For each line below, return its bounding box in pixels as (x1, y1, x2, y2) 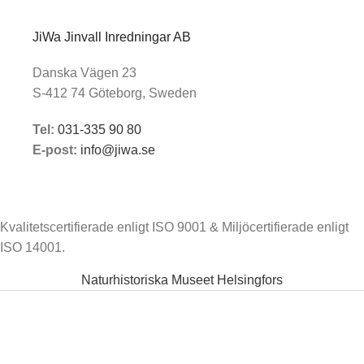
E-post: (32, 142, 77, 157)
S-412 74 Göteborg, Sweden (32, 85, 197, 100)
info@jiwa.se (80, 142, 155, 157)
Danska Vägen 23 (32, 65, 136, 80)
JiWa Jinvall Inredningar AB (32, 29, 191, 44)
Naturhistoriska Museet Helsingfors (81, 272, 283, 287)
